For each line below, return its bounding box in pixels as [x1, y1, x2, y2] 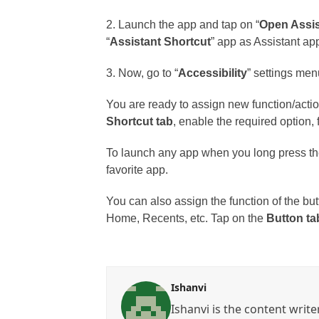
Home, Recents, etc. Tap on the [106, 212, 267, 224]
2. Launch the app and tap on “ [106, 19, 260, 31]
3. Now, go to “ [106, 67, 179, 79]
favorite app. [106, 164, 169, 176]
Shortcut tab [106, 115, 174, 127]
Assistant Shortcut [110, 36, 211, 48]
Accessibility [178, 67, 248, 79]
